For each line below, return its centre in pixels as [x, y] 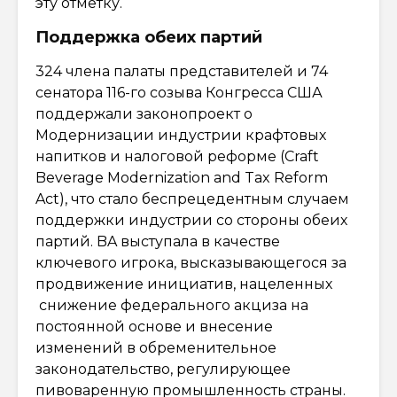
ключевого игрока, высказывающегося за [191, 262]
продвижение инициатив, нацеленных [184, 284]
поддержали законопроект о [144, 113]
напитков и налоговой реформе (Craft [177, 156]
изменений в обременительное [156, 347]
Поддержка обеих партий [149, 37]
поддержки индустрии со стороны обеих [191, 220]
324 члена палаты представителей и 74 [182, 71]
